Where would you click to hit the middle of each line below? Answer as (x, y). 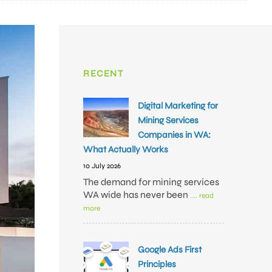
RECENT (103, 73)
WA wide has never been (137, 195)
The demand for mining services (151, 182)
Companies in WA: (174, 135)
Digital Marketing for (178, 106)
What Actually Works (126, 149)
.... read (202, 195)
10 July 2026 (102, 166)
